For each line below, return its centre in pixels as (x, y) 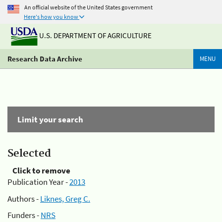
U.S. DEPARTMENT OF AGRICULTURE (95, 36)
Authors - (24, 198)
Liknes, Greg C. (65, 198)
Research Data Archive (45, 59)
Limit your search (50, 119)
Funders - (24, 215)
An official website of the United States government (88, 7)
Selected (29, 154)
